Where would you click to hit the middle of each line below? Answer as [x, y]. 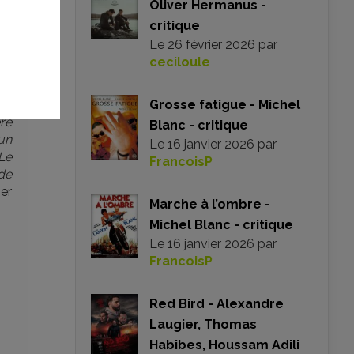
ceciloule [180, 62]
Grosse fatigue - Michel [225, 105]
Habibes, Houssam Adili [224, 345]
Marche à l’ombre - [210, 204]
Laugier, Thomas [203, 324]
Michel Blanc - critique [221, 225]
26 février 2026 [211, 45]
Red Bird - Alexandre [217, 304]
